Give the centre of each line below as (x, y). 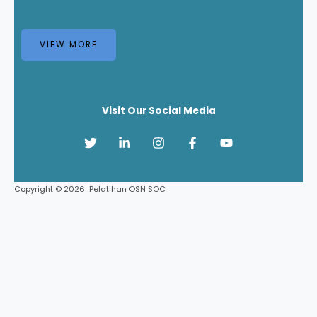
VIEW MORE (69, 44)
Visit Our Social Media (158, 110)
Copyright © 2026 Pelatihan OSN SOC (90, 189)
